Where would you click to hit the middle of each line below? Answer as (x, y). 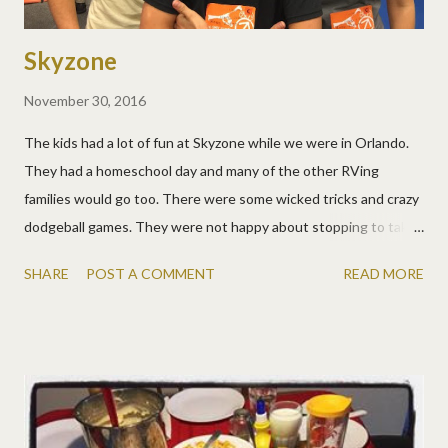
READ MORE (383, 274)
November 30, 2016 (85, 101)
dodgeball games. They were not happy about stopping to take (220, 227)
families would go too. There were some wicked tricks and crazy (221, 199)
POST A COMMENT (150, 274)
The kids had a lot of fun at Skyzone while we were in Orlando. (216, 143)
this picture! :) (68, 255)
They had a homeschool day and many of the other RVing (201, 171)
